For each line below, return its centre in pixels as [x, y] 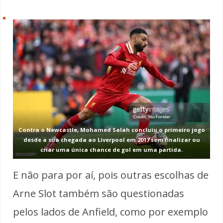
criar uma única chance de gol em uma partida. [111, 150]
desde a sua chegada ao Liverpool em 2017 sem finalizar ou [111, 140]
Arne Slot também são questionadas [99, 193]
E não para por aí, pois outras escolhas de [111, 175]
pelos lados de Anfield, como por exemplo [111, 212]
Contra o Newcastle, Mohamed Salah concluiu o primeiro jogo [111, 130]
